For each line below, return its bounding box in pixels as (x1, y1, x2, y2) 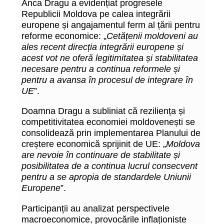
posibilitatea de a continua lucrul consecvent (21, 160, 197, 171)
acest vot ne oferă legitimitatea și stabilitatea (21, 52, 198, 63)
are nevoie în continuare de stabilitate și (21, 149, 180, 160)
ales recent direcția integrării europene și (21, 41, 183, 52)
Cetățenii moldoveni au (106, 30, 198, 41)
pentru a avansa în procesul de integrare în (21, 74, 193, 85)
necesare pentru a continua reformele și (21, 63, 180, 74)
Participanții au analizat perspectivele (21, 202, 169, 213)
